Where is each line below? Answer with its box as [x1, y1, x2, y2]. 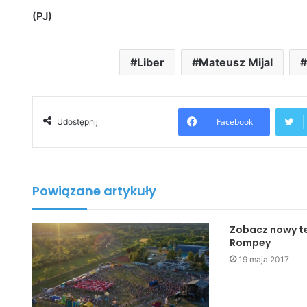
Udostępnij [57, 116, 98, 127]
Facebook [217, 116, 254, 128]
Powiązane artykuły [32, 182, 156, 200]
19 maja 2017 [238, 254, 289, 265]
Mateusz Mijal [199, 56, 273, 70]
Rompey [229, 236, 271, 250]
